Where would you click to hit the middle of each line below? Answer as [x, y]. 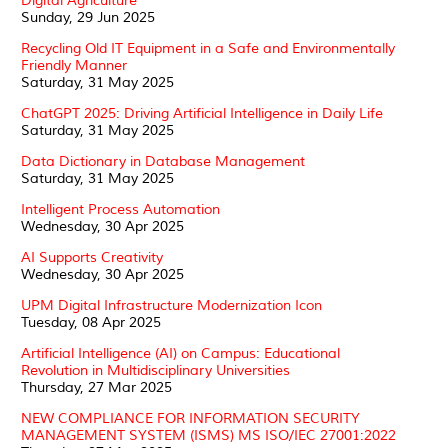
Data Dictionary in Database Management [163, 161]
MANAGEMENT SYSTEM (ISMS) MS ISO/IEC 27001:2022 [208, 435]
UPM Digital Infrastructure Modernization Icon [171, 305]
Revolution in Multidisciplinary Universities [155, 370]
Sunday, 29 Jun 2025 [88, 17]
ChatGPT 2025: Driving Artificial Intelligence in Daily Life [202, 113]
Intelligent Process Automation [120, 209]
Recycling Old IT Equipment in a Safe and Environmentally [208, 48]
